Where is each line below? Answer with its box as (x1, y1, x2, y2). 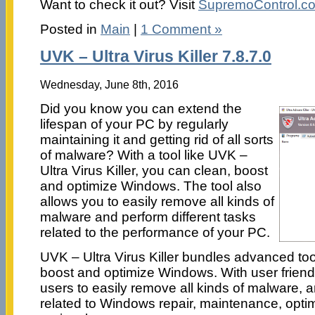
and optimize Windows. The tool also (39, 179, 262, 194)
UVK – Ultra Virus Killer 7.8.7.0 (39, 48, 271, 66)
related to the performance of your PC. (39, 225, 270, 240)
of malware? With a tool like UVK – (39, 148, 247, 163)
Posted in (39, 21, 101, 37)
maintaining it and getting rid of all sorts (39, 132, 274, 148)
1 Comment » (140, 21, 222, 37)
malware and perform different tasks (39, 210, 256, 225)
